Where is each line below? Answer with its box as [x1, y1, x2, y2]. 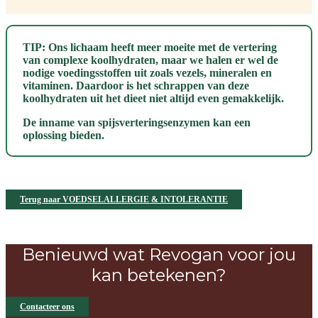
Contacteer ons [20, 301, 75, 312]
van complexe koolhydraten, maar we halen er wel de [22, 53, 278, 66]
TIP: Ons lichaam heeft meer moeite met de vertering [22, 40, 277, 53]
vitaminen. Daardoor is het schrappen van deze [22, 79, 249, 92]
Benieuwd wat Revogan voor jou [22, 243, 296, 265]
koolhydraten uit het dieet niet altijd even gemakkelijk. [22, 92, 284, 104]
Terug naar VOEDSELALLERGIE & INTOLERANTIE [20, 194, 228, 204]
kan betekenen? [92, 264, 226, 285]
